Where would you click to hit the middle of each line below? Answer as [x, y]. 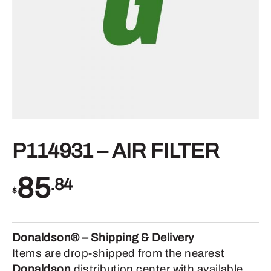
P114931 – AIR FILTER [116, 151]
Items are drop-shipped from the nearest [119, 254]
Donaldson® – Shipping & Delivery [103, 238]
